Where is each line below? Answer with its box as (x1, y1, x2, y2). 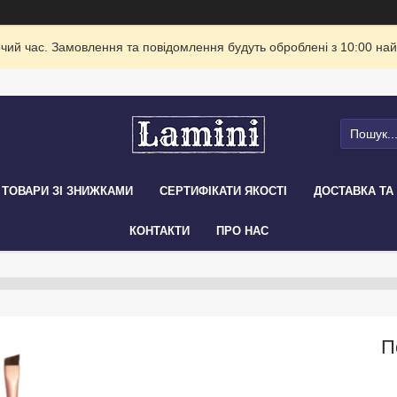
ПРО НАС (215, 224, 269, 237)
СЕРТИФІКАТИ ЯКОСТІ (160, 184, 287, 198)
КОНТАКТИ (128, 224, 190, 237)
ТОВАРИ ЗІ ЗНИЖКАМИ (2, 184, 133, 198)
